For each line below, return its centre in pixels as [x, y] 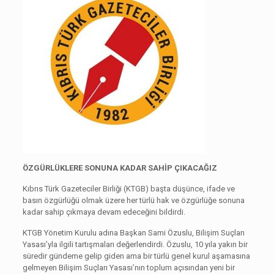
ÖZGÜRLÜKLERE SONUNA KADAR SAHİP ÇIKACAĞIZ [120, 168]
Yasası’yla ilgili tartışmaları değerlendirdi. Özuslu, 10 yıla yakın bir [135, 244]
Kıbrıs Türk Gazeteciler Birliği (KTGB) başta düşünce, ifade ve [128, 188]
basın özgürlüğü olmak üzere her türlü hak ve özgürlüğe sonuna [133, 200]
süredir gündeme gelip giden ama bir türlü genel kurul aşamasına [136, 256]
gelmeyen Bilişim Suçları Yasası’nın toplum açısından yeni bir [128, 267]
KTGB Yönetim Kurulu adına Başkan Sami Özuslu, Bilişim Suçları [133, 232]
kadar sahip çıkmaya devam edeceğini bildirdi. [104, 212]
